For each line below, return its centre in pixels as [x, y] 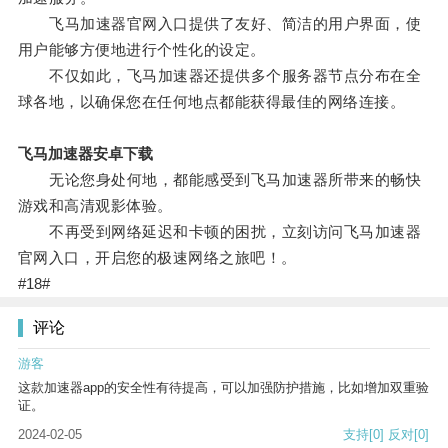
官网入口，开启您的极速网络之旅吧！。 [157, 258]
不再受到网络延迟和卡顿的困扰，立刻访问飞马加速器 [219, 232]
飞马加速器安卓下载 [85, 154]
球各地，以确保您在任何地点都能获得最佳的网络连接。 [211, 102]
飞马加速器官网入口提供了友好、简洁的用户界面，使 [219, 24]
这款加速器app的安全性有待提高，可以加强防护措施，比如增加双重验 [223, 388]
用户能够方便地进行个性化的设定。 [141, 50]
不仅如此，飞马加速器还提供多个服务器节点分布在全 [219, 76]
